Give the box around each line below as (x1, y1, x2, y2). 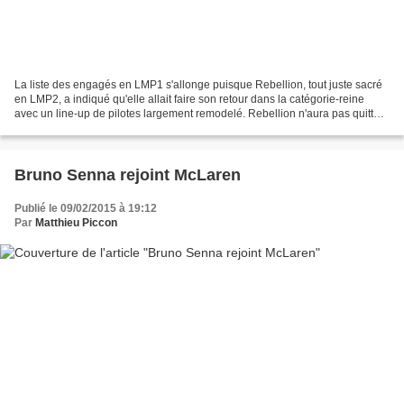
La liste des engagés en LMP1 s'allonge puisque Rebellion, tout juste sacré (14, 78, 382, 91)
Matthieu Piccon (35, 216, 117, 229)
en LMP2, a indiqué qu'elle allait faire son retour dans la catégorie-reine (14, 92, 364, 106)
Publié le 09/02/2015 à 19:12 (14, 201, 157, 215)
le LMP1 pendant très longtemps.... (14, 121, 184, 134)
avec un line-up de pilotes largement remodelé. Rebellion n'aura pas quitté (14, 106, 380, 120)
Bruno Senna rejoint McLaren (14, 165, 241, 184)
